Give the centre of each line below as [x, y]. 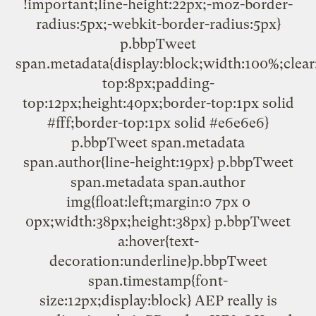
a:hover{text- [158, 241]
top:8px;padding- [158, 83]
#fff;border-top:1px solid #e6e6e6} [158, 122]
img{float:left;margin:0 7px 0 [158, 201]
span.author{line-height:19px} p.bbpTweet [158, 162]
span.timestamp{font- [158, 280]
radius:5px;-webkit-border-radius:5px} [158, 24]
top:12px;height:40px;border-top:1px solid [158, 103]
